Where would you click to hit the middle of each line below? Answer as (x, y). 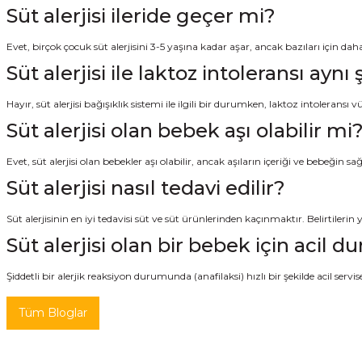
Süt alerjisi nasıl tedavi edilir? (146, 187)
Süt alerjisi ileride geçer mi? (141, 15)
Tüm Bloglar (53, 312)
